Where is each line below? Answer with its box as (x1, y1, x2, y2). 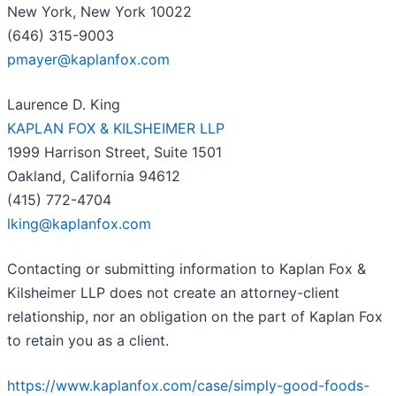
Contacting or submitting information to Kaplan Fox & (7, 260, 366, 278)
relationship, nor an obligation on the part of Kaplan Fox (7, 308, 383, 326)
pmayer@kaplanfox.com (7, 50, 170, 69)
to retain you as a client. (7, 331, 169, 350)
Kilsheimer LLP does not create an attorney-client (7, 284, 339, 302)
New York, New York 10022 (7, 3, 192, 21)
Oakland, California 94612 (7, 167, 180, 186)
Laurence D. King (7, 95, 120, 114)
